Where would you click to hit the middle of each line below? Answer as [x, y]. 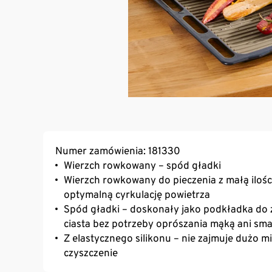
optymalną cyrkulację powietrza [137, 194]
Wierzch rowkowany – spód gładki [142, 165]
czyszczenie [91, 252]
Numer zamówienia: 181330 [118, 150]
